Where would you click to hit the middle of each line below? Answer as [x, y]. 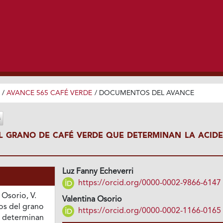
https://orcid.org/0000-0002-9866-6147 [149, 183]
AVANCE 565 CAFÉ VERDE [49, 93]
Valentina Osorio [92, 200]
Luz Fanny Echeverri [98, 172]
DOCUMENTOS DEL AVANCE [146, 93]
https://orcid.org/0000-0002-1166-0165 [149, 211]
